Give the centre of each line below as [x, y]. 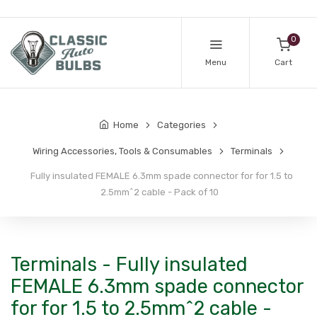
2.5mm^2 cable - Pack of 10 [160, 192]
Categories [181, 125]
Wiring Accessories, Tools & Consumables [122, 151]
